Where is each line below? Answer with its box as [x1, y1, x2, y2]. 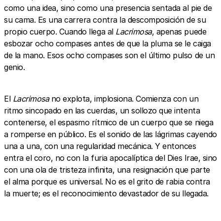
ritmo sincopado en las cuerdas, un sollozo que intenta [4, 105, 200, 115]
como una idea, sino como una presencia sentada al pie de [4, 2, 212, 13]
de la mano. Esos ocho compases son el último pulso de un [4, 50, 215, 60]
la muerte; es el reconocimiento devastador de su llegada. [4, 188, 209, 198]
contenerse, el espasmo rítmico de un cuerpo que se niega [4, 117, 214, 127]
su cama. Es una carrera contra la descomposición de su [4, 14, 206, 25]
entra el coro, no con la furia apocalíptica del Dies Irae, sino [4, 152, 217, 163]
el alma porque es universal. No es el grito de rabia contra [4, 176, 210, 186]
